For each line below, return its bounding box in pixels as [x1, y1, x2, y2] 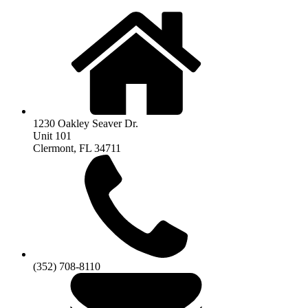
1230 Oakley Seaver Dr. [33, 118, 138, 130]
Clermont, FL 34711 [33, 142, 121, 155]
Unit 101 [33, 130, 71, 142]
